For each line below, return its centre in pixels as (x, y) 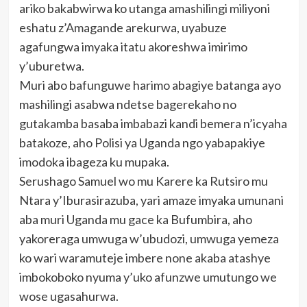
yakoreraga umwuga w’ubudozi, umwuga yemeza (149, 239)
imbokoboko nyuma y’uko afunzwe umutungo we (148, 277)
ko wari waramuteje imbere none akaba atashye (145, 258)
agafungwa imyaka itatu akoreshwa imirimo (133, 47)
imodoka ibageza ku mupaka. (94, 162)
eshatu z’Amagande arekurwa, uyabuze (123, 28)
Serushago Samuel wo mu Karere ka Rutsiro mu (143, 181)
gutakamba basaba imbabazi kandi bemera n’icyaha (153, 124)
